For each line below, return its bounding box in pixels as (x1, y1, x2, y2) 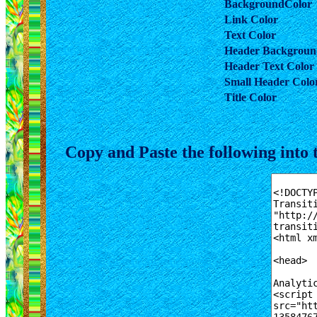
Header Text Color (224, 60, 314, 72)
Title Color (224, 91, 277, 103)
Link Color (224, 13, 278, 25)
